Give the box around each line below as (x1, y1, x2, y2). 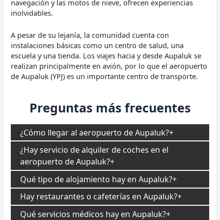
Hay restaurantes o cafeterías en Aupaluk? (20, 191, 178, 202)
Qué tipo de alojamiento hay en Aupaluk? (20, 173, 173, 185)
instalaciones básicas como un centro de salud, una (11, 40, 184, 50)
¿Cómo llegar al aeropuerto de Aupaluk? (20, 127, 169, 138)
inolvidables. (11, 8, 54, 18)
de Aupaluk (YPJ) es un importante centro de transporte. (11, 71, 198, 81)
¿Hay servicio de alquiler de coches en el (20, 144, 169, 156)
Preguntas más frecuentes (29, 99, 191, 116)
